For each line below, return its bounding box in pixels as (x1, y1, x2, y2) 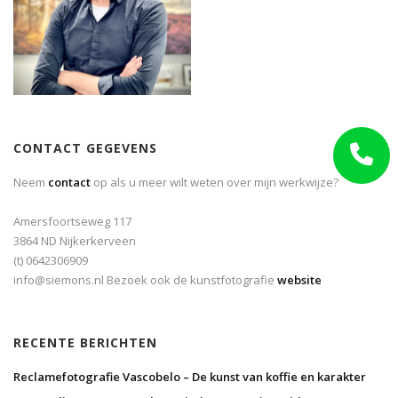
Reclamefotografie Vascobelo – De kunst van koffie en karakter (13, 369, 366, 386)
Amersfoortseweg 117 (13, 213, 131, 230)
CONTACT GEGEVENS (13, 139, 157, 157)
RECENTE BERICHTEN (13, 334, 157, 352)
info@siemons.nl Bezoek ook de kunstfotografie (13, 272, 277, 289)
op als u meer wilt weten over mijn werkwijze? (91, 174, 338, 191)
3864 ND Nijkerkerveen (13, 233, 136, 250)
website (277, 272, 322, 289)
